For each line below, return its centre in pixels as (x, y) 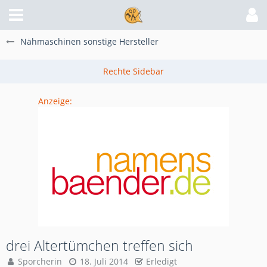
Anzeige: (55, 101)
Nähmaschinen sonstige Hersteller (89, 41)
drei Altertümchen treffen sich (100, 246)
